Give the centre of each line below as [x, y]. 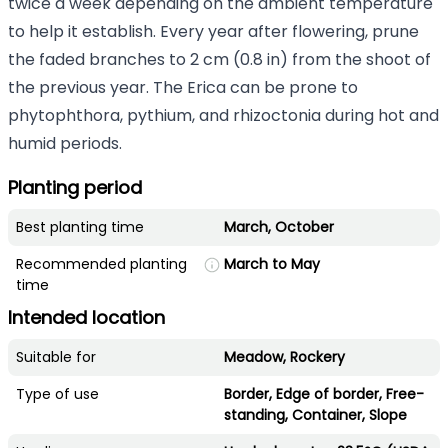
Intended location [86, 317]
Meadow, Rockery [284, 356]
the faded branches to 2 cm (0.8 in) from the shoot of [219, 59]
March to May [272, 263]
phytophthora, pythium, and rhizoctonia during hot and [223, 115]
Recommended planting [101, 263]
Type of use [57, 393]
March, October [279, 226]
